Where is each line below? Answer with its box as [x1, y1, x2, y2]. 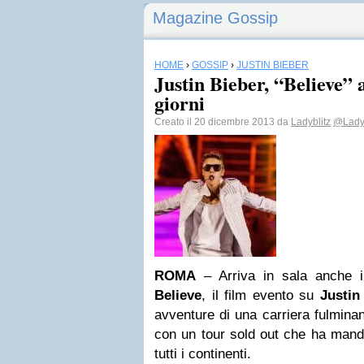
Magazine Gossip [153, 9, 278, 27]
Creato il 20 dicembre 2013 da [154, 116, 291, 128]
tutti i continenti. [154, 346, 251, 362]
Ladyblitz [291, 116, 331, 128]
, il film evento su [201, 288, 320, 303]
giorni [154, 89, 205, 117]
